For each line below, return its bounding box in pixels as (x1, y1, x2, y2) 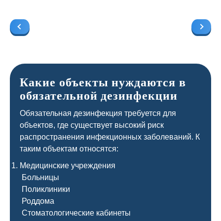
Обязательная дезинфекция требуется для (20, 109, 176, 117)
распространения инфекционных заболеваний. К (20, 133, 200, 141)
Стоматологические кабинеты (20, 209, 131, 217)
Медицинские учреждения (20, 161, 115, 170)
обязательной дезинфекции (20, 89, 178, 102)
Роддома (20, 197, 54, 205)
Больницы (20, 173, 59, 182)
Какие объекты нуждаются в (20, 76, 186, 89)
